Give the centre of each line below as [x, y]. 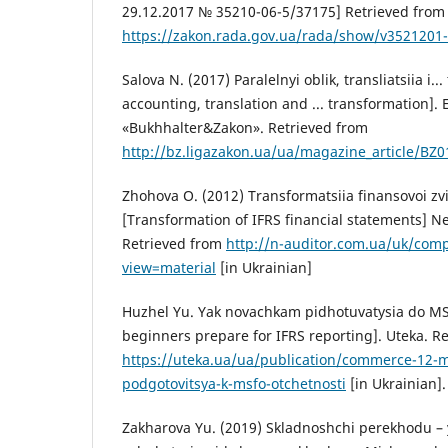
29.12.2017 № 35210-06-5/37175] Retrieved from [283, 11]
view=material [169, 268]
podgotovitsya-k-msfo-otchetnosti [234, 384]
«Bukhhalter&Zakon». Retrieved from [245, 128]
